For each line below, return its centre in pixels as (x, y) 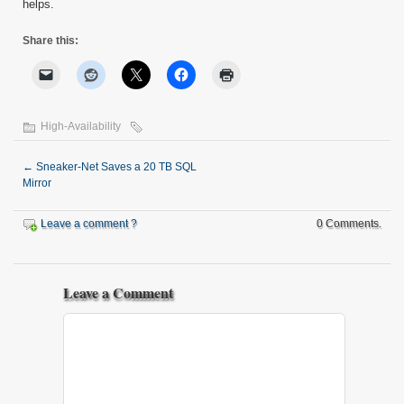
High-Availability (81, 126)
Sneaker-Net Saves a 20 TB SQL (115, 166)
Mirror (37, 183)
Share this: (50, 40)
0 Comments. (349, 223)
